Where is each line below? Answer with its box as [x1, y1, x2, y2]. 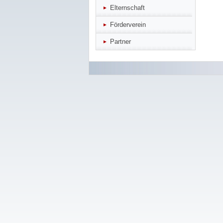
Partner [110, 38, 131, 45]
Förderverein [110, 21, 146, 28]
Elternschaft [110, 4, 145, 11]
